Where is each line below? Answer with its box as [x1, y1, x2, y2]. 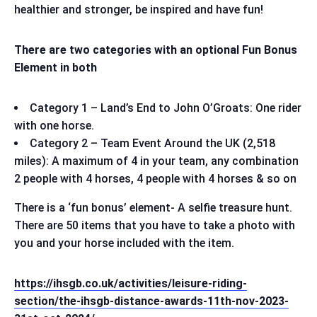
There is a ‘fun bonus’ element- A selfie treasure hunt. [14, 201, 292, 214]
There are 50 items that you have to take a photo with [14, 219, 295, 232]
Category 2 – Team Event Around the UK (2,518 [30, 137, 275, 150]
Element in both [14, 61, 97, 74]
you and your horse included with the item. [14, 236, 234, 250]
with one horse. [14, 119, 94, 132]
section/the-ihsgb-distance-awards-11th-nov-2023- [14, 294, 289, 308]
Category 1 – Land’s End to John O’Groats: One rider [30, 101, 301, 115]
